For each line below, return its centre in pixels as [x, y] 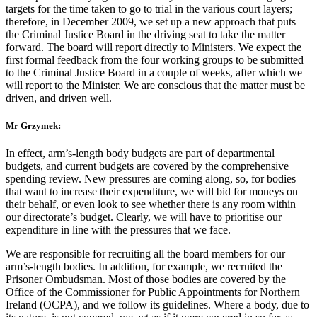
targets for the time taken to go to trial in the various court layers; [149, 8]
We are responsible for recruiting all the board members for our [145, 253]
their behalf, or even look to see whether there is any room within [151, 204]
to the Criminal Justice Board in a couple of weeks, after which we [154, 72]
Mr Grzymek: [33, 125]
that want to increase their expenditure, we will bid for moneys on [152, 191]
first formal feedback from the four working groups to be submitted [155, 59]
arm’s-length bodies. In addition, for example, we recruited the [144, 266]
